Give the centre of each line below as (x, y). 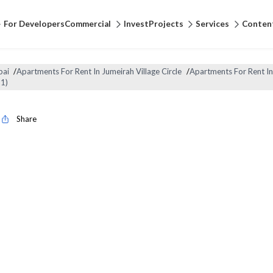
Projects (166, 24)
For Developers (34, 24)
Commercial (87, 24)
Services (213, 24)
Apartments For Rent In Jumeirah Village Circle (99, 72)
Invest (136, 24)
